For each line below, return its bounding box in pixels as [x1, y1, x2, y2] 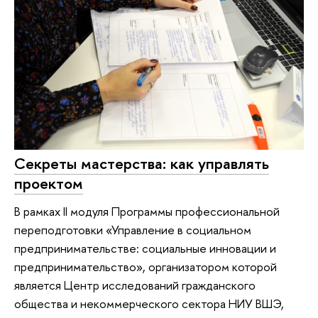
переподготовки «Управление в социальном [14, 221, 251, 238]
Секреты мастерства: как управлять [14, 152, 269, 174]
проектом [14, 172, 83, 194]
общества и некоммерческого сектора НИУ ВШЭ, [14, 295, 284, 312]
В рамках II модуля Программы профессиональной [14, 203, 280, 220]
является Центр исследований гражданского [14, 277, 256, 294]
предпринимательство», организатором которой [14, 258, 277, 275]
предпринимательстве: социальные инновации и [14, 240, 276, 257]
